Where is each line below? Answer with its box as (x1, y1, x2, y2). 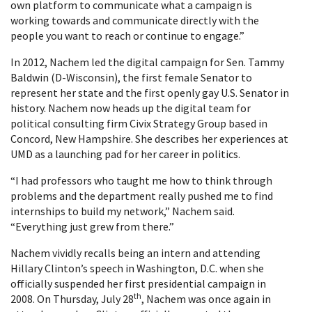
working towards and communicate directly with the (10, 13, 259, 27)
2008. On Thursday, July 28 (10, 292, 134, 306)
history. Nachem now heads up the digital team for (10, 101, 251, 115)
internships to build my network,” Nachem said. (10, 204, 235, 218)
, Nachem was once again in (141, 292, 271, 306)
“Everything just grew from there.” (10, 219, 174, 233)
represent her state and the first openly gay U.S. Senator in (10, 86, 289, 100)
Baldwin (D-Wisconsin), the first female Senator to (10, 70, 252, 84)
